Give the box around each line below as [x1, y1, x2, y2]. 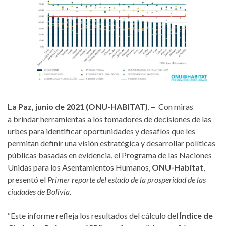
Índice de [180, 211, 213, 221]
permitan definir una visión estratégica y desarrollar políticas [8, 138, 215, 148]
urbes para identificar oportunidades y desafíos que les [8, 126, 195, 136]
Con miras [158, 102, 193, 112]
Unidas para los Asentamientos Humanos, [8, 162, 152, 173]
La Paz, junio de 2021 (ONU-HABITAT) [8, 102, 148, 112]
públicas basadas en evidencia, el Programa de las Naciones [8, 150, 212, 160]
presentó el [8, 175, 47, 185]
